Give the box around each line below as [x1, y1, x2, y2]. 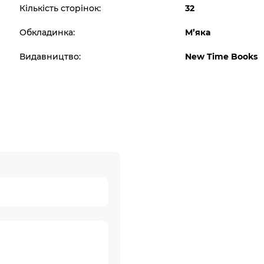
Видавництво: [19, 51, 81, 62]
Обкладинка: [19, 27, 75, 38]
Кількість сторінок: [19, 3, 101, 14]
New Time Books [185, 51, 258, 62]
